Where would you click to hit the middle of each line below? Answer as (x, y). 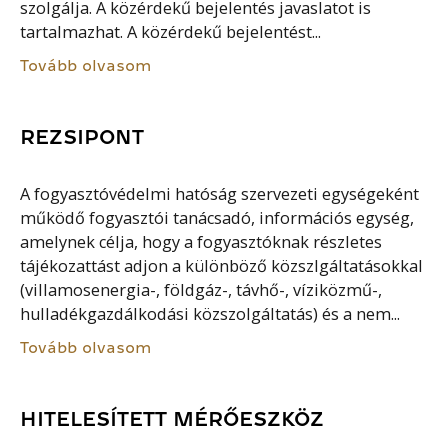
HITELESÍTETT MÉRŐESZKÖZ (172, 418)
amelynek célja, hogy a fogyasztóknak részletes (201, 241)
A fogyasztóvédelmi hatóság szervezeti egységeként (220, 193)
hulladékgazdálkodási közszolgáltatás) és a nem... (210, 313)
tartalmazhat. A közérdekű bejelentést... (171, 32)
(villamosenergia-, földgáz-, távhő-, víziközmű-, (201, 289)
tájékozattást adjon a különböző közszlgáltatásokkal (222, 265)
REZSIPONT (82, 136)
